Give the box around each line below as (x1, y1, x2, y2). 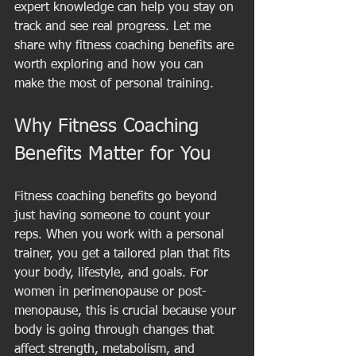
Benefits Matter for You (14, 145, 211, 164)
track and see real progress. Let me (14, 21, 215, 33)
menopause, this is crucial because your (14, 305, 240, 318)
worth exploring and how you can (14, 59, 207, 72)
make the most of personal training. (14, 78, 214, 91)
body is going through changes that (14, 324, 218, 337)
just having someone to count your (14, 210, 214, 222)
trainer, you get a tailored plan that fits (14, 248, 234, 261)
